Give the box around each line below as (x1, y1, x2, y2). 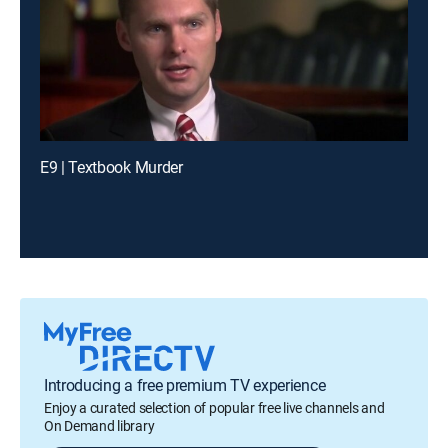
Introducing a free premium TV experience (44, 374, 326, 396)
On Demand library (44, 416, 155, 435)
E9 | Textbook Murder (40, 156, 183, 178)
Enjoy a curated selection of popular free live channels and (44, 398, 385, 417)
